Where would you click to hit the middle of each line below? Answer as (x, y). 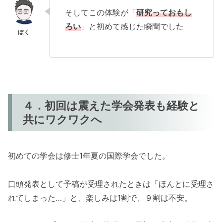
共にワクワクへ (63, 119)
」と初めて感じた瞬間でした (132, 27)
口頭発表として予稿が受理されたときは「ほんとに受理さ (111, 184)
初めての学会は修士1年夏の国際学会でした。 (89, 155)
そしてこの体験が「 (101, 13)
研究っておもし (164, 13)
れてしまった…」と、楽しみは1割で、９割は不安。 (100, 197)
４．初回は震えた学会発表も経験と (111, 105)
